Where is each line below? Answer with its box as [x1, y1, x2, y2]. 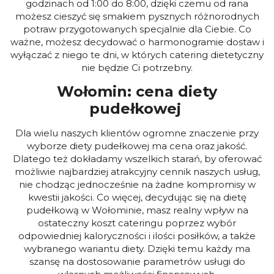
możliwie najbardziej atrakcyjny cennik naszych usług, [14, 165, 260, 177]
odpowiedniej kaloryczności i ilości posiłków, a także [18, 229, 256, 242]
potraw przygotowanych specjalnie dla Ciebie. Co [23, 23, 251, 35]
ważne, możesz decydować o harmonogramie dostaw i [10, 35, 264, 48]
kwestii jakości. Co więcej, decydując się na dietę [28, 191, 246, 203]
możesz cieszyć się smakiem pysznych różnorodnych [15, 10, 259, 22]
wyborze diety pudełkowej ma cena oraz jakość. [27, 139, 247, 152]
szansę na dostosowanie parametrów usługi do [29, 255, 245, 267]
